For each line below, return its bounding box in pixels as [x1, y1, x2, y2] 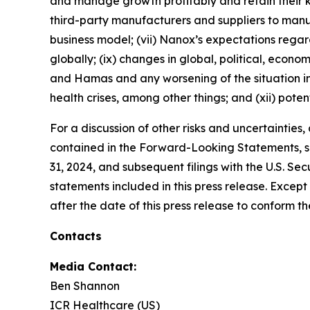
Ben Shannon [50, 278, 120, 293]
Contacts [50, 228, 102, 243]
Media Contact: [50, 259, 136, 273]
